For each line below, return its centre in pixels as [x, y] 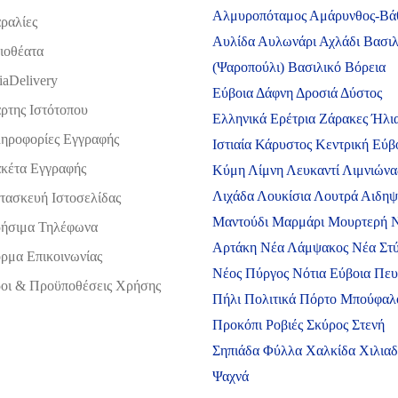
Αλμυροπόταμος [261, 15]
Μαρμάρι [300, 221]
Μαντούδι [242, 221]
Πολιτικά [272, 298]
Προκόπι [239, 324]
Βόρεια [365, 67]
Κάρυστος [285, 144]
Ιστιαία [234, 144]
